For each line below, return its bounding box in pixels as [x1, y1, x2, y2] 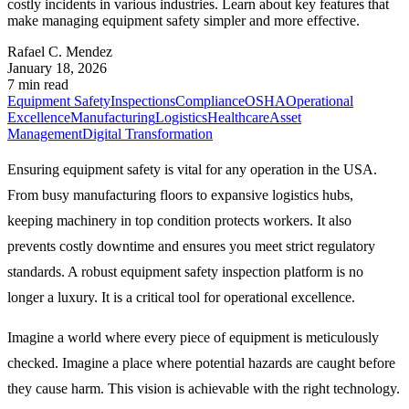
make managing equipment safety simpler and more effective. [7, 12, 360, 28]
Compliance [175, 92, 245, 109]
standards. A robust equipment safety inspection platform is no [7, 263, 363, 279]
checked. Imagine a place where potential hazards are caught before [7, 354, 395, 371]
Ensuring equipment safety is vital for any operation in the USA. [7, 161, 377, 177]
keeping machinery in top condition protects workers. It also [7, 212, 351, 228]
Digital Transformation [82, 125, 213, 142]
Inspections [110, 92, 175, 109]
